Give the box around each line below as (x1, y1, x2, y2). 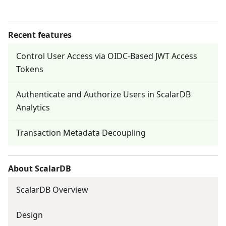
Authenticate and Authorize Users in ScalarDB (16, 89, 191, 100)
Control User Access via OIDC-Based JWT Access (16, 50, 197, 62)
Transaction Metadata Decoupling (16, 127, 146, 139)
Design (16, 209, 43, 221)
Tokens (16, 64, 43, 75)
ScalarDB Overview (16, 184, 88, 196)
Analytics (16, 102, 50, 114)
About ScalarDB (8, 163, 71, 175)
